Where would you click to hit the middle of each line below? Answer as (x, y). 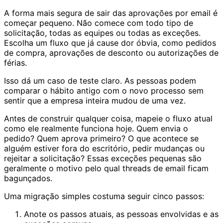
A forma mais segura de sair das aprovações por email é (111, 13)
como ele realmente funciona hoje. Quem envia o (96, 128)
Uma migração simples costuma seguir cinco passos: (104, 196)
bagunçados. (28, 178)
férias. (15, 62)
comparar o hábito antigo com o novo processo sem (104, 90)
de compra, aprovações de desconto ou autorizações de (111, 53)
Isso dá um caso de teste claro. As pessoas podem (100, 80)
